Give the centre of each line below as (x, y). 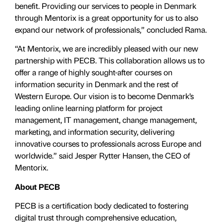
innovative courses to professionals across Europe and (108, 144)
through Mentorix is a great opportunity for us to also (107, 17)
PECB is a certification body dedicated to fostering (102, 205)
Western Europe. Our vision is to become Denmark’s (104, 96)
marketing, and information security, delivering (95, 132)
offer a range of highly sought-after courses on (94, 72)
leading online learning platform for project (89, 108)
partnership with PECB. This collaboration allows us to (110, 60)
